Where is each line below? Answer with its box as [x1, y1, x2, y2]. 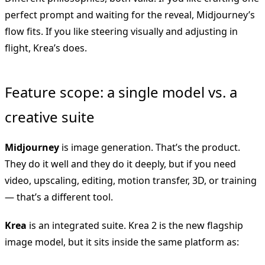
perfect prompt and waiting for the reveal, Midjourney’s [5, 8, 255, 21]
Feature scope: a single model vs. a [5, 82, 237, 102]
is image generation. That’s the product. [59, 140, 240, 154]
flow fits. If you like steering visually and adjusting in [5, 24, 238, 38]
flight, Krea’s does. [5, 41, 87, 54]
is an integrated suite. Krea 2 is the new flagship [27, 218, 243, 232]
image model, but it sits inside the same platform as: [5, 235, 239, 248]
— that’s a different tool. [5, 190, 113, 203]
